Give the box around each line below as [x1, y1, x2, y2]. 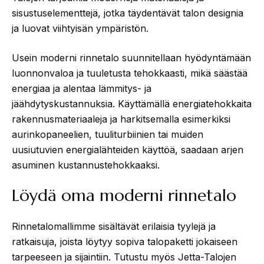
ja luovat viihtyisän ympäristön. [12, 22, 148, 34]
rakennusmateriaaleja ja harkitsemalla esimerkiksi [12, 113, 230, 125]
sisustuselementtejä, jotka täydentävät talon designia [12, 6, 243, 19]
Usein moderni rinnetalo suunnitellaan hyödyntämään [12, 51, 251, 64]
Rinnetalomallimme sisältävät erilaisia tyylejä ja [12, 220, 216, 232]
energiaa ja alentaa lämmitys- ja [12, 82, 151, 94]
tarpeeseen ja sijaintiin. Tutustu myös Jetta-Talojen [12, 250, 236, 263]
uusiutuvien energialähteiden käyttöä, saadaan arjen [12, 143, 243, 156]
